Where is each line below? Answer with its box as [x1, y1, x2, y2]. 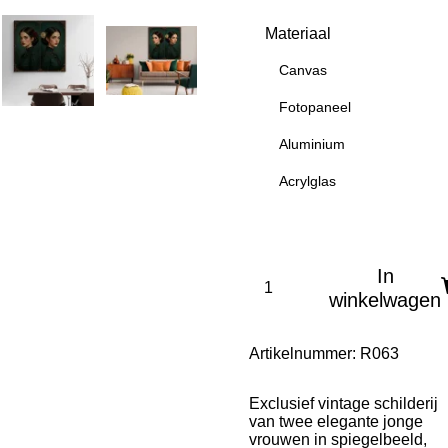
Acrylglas [279, 172, 336, 189]
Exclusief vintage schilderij [249, 395, 438, 413]
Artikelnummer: [249, 345, 356, 363]
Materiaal [265, 25, 331, 43]
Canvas [279, 61, 327, 78]
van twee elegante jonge [249, 413, 423, 431]
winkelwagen [329, 289, 441, 312]
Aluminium [279, 135, 345, 152]
